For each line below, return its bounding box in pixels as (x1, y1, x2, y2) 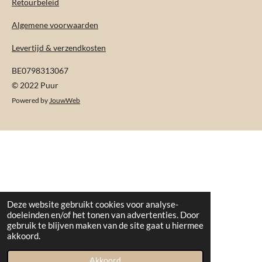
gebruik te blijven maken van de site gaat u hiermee (7, 220, 204, 230)
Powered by (12, 96, 49, 104)
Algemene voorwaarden (12, 20, 98, 30)
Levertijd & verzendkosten (12, 43, 106, 53)
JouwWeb (49, 96, 80, 104)
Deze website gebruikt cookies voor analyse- (7, 199, 178, 209)
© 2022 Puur (12, 80, 60, 90)
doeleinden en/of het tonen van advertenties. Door (7, 209, 199, 220)
